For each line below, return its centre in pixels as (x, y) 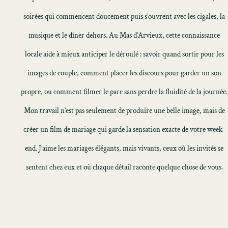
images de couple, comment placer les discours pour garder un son (124, 73)
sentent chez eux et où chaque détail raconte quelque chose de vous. (124, 167)
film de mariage (73, 130)
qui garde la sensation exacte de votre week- (160, 130)
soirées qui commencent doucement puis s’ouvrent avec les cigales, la (124, 17)
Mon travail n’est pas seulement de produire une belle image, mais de (124, 111)
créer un (36, 130)
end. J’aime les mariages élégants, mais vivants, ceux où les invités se (124, 148)
